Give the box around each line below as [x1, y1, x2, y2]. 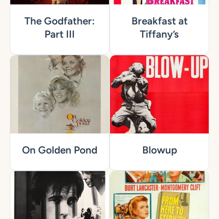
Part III [44, 28, 75, 41]
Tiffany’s [140, 28, 179, 41]
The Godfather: [24, 15, 95, 27]
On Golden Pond [22, 144, 97, 156]
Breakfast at [131, 15, 188, 27]
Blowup [142, 144, 177, 156]
